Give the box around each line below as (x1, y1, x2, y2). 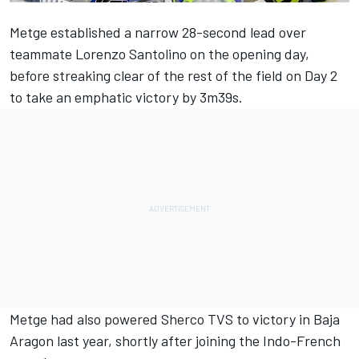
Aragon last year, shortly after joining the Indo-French (10, 332, 341, 350)
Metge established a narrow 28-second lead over (10, 23, 306, 42)
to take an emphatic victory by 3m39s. (10, 88, 243, 107)
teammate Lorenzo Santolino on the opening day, (10, 45, 309, 63)
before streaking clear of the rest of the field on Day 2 (10, 67, 337, 85)
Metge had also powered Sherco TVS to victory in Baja (10, 310, 340, 329)
